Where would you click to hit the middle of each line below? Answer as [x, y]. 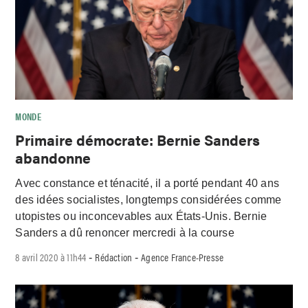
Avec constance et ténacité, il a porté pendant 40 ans [147, 183]
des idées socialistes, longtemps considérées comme [148, 199]
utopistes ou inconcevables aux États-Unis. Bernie [141, 216]
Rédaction [114, 256]
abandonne [53, 158]
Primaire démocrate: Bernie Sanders [138, 140]
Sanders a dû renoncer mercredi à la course [125, 232]
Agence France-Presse [183, 256]
